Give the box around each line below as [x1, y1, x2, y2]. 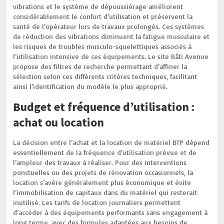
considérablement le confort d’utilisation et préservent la [13, 12, 193, 20]
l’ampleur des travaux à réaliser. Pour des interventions [13, 158, 187, 166]
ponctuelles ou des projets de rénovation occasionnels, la [13, 168, 193, 176]
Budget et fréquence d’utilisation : [13, 99, 195, 114]
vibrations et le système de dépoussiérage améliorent [13, 2, 183, 10]
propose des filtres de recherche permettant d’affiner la [13, 62, 187, 70]
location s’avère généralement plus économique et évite [13, 178, 191, 186]
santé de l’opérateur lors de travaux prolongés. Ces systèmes [13, 22, 204, 30]
